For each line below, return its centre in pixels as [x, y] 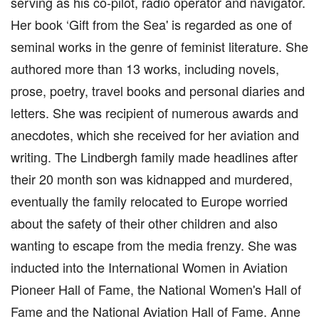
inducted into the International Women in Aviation [149, 267]
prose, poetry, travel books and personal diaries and [158, 90]
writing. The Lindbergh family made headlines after [154, 157]
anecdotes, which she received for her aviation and [155, 135]
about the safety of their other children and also [144, 223]
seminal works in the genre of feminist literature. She [159, 46]
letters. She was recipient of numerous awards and [155, 113]
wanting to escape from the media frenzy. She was [154, 245]
